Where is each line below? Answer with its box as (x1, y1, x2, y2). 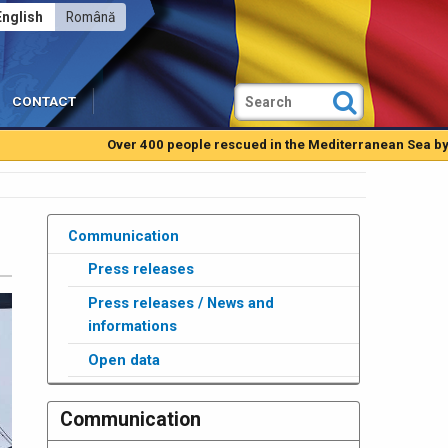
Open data (87, 350, 160, 369)
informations (87, 316, 177, 335)
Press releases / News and (87, 293, 274, 312)
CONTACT (12, 94, 76, 109)
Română (65, 9, 115, 26)
